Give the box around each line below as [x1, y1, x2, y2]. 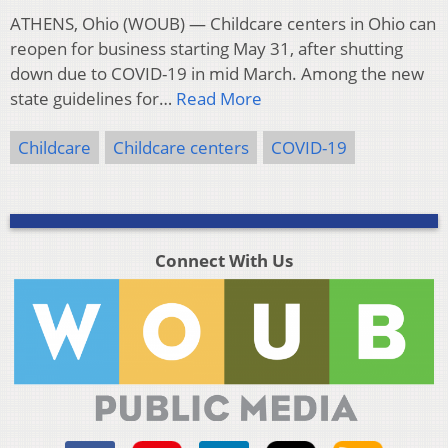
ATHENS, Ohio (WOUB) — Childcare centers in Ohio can [10, 12, 436, 36]
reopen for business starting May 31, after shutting [10, 37, 403, 61]
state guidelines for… [10, 87, 176, 111]
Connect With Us [154, 249, 293, 273]
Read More [176, 87, 262, 111]
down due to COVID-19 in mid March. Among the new [10, 62, 424, 86]
